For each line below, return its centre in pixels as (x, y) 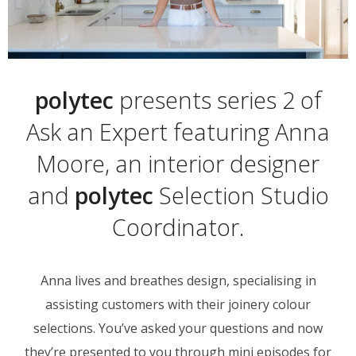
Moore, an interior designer (178, 163)
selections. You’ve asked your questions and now (178, 328)
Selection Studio (241, 195)
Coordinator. (178, 226)
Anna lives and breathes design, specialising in (178, 280)
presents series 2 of (217, 99)
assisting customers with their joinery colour (178, 304)
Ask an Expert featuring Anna (178, 131)
